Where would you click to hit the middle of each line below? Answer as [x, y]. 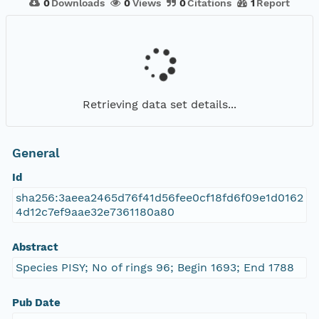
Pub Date [36, 303]
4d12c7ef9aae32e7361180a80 [95, 212]
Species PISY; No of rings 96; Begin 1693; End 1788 [155, 268]
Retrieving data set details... [159, 104]
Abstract [35, 247]
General [36, 153]
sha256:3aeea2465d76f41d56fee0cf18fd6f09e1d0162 [159, 198]
